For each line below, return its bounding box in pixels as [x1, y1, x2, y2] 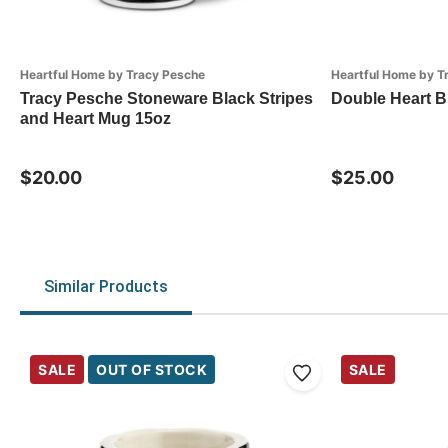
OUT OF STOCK [96, 360, 207, 378]
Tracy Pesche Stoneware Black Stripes [20, 89, 313, 107]
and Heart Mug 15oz [20, 109, 171, 127]
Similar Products [44, 276, 168, 296]
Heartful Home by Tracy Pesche [20, 66, 205, 82]
